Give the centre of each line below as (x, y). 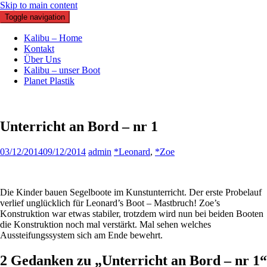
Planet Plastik (49, 81)
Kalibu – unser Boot (62, 70)
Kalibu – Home (53, 38)
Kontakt (39, 49)
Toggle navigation (35, 17)
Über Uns (42, 59)
